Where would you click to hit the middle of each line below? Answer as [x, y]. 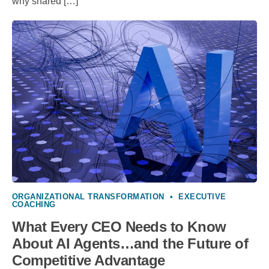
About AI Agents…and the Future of [130, 244]
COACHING [34, 205]
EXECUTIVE [202, 197]
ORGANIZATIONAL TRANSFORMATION [88, 197]
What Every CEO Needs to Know [119, 227]
